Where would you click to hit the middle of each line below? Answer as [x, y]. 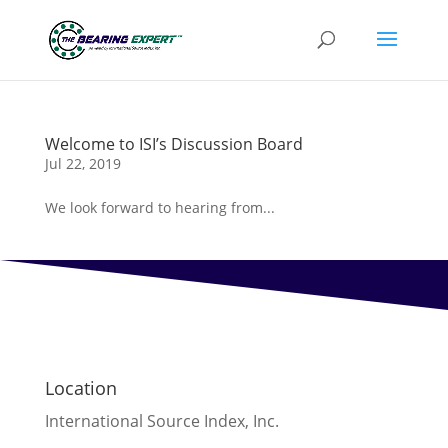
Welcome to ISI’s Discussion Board [173, 144]
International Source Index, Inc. [161, 421]
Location [80, 388]
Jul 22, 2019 [82, 163]
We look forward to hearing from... [159, 207]
